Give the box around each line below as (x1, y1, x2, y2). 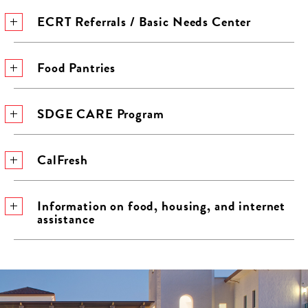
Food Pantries (37, 58, 116, 78)
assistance (37, 209, 95, 229)
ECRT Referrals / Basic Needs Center (37, 12, 252, 32)
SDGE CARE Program (37, 104, 164, 124)
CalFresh (37, 150, 88, 170)
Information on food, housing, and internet (37, 196, 286, 216)
